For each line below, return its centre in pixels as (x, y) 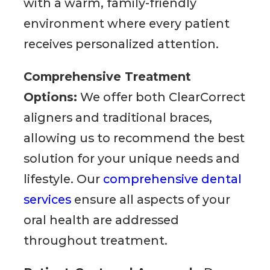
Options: (51, 97)
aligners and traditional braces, (118, 117)
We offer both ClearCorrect (162, 97)
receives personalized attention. (121, 44)
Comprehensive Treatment (108, 76)
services (48, 199)
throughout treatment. (96, 240)
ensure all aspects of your (151, 199)
